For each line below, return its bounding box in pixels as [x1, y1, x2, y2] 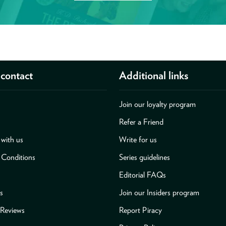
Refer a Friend [119, 117, 163, 127]
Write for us [119, 135, 157, 145]
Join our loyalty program [119, 99, 196, 109]
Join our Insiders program [119, 188, 199, 198]
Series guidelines [119, 152, 170, 162]
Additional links [119, 69, 188, 82]
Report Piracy [119, 205, 162, 215]
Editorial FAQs [119, 170, 166, 180]
